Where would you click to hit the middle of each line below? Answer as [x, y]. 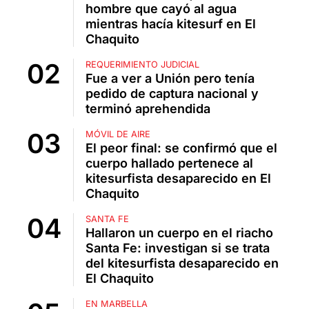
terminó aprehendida [148, 109]
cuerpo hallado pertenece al [169, 163]
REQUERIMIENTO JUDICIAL [142, 65]
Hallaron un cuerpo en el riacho [179, 233]
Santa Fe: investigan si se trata [178, 248]
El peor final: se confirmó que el [181, 148]
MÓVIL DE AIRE [118, 134]
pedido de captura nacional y [172, 94]
